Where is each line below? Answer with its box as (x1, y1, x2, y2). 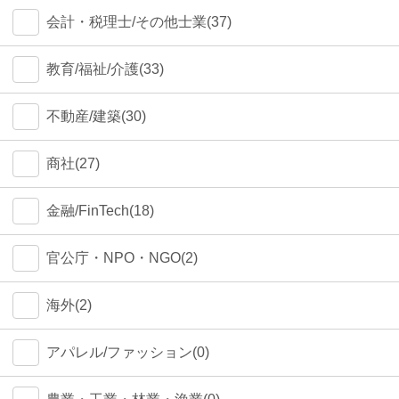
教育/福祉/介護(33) (46, 61, 164, 77)
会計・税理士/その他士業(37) (46, 14, 232, 29)
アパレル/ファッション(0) (46, 345, 209, 360)
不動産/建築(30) (46, 109, 146, 124)
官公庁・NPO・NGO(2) (46, 250, 198, 265)
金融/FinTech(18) (46, 203, 154, 218)
